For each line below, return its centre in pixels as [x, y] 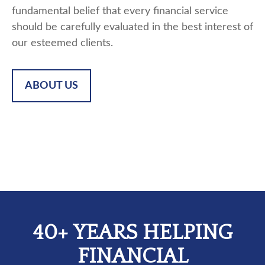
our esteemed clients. [62, 43]
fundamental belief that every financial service [120, 11]
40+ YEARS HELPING [132, 232]
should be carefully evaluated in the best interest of [132, 27]
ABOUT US [51, 86]
